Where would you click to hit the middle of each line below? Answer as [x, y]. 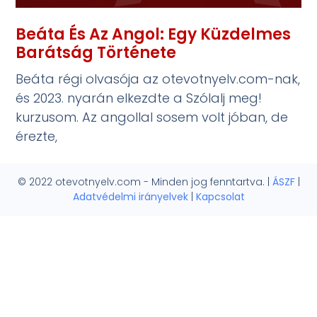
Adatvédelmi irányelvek [130, 196]
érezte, [37, 136]
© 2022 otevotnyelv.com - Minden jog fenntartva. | [145, 181]
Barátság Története [96, 52]
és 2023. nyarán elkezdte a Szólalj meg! [139, 98]
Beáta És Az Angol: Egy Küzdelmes [154, 34]
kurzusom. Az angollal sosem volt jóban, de [152, 117]
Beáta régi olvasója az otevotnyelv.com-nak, [158, 79]
